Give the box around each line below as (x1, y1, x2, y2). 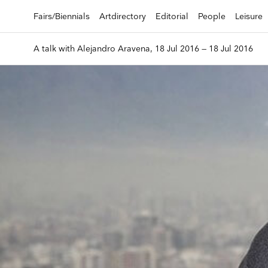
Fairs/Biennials (33, 11, 90, 22)
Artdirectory (99, 11, 146, 22)
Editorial (156, 11, 188, 22)
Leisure (235, 11, 263, 22)
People (198, 11, 226, 22)
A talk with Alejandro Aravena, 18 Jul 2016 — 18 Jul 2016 (33, 44, 253, 54)
